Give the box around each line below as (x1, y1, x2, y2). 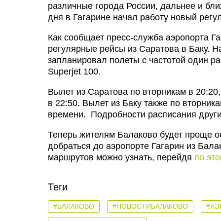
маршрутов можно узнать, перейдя (48, 152, 194, 162)
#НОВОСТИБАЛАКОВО (112, 202, 188, 210)
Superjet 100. (48, 67, 101, 76)
